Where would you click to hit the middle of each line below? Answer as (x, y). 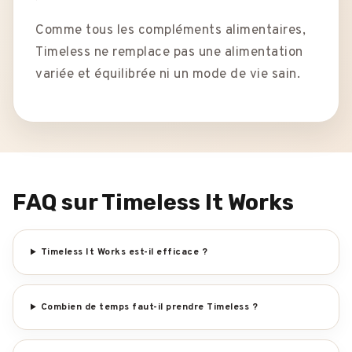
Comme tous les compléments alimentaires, (170, 31)
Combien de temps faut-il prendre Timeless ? (149, 308)
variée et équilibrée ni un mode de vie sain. (168, 75)
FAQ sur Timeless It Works (153, 203)
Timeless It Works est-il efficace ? (124, 253)
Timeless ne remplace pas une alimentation (169, 53)
